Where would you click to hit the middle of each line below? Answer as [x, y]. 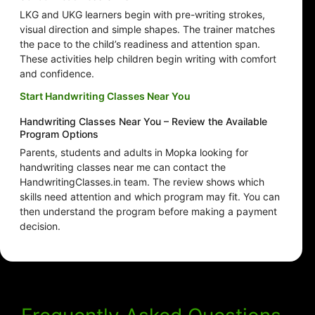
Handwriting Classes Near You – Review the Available [143, 122]
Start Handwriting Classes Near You [105, 96]
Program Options [59, 134]
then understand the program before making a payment [148, 212]
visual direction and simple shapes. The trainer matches [147, 30]
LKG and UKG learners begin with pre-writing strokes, [142, 15]
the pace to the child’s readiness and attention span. [140, 44]
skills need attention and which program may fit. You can [150, 197]
